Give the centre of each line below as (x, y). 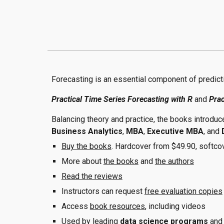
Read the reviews (92, 176)
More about (82, 161)
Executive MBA (174, 131)
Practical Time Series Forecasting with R (123, 99)
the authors (174, 161)
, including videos (175, 206)
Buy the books (86, 146)
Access (75, 206)
